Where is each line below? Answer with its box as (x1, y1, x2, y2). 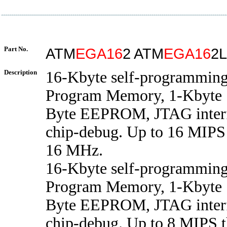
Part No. (4, 45, 28, 53)
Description (4, 68, 37, 76)
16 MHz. (46, 141, 103, 159)
